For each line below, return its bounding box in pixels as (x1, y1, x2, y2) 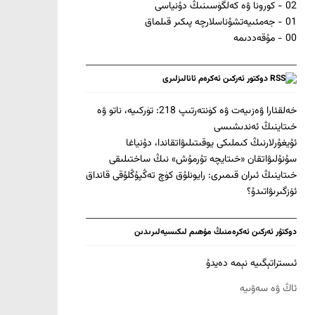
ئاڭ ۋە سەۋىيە (240, 281, 297, 297)
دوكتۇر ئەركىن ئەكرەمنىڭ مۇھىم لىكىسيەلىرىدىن (134, 225, 297, 238)
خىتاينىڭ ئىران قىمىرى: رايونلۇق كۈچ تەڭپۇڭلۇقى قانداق (86, 167, 297, 184)
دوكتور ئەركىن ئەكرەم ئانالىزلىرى (162, 72, 268, 85)
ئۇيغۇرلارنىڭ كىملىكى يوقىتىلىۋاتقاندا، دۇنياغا (126, 135, 297, 151)
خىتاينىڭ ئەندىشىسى (214, 119, 297, 135)
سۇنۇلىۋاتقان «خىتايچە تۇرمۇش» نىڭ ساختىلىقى (109, 151, 297, 167)
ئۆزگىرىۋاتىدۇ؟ (247, 184, 297, 200)
